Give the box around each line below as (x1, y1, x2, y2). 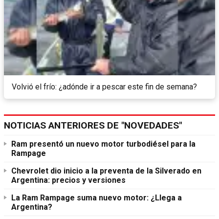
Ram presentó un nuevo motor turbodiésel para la (11, 139, 196, 149)
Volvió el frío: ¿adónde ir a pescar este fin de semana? (12, 82, 197, 92)
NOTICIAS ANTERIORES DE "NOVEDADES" (4, 120, 182, 131)
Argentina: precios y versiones (11, 175, 126, 185)
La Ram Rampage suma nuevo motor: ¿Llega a (11, 193, 182, 203)
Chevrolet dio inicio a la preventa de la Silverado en (11, 166, 201, 176)
